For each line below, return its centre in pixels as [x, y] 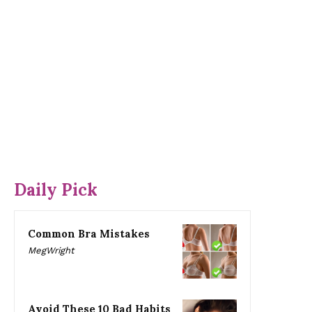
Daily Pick [56, 190]
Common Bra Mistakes [89, 234]
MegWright [51, 251]
